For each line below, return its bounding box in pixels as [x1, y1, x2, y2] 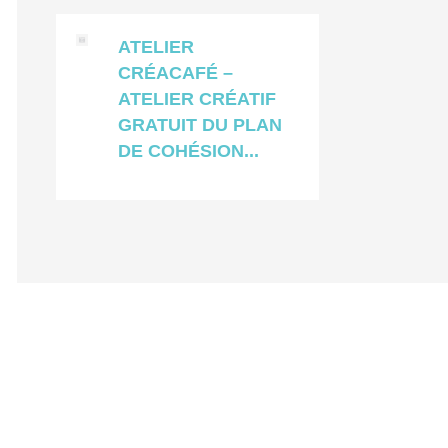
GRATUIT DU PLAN [118, 114, 283, 135]
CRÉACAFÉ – [118, 62, 234, 83]
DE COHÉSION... [118, 140, 260, 161]
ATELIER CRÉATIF [118, 88, 277, 109]
